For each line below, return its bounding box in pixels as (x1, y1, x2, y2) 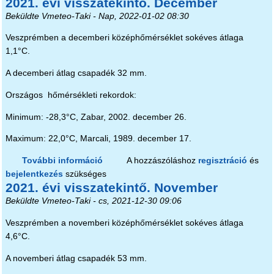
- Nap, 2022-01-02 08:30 (90, 11, 189, 21)
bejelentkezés (5, 169, 63, 179)
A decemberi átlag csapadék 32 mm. (5, 68, 147, 78)
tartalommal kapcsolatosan (103, 169, 217, 179)
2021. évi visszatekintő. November (5, 180, 218, 195)
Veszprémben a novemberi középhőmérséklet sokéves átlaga (5, 218, 243, 228)
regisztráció (198, 156, 247, 166)
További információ (22, 156, 103, 166)
